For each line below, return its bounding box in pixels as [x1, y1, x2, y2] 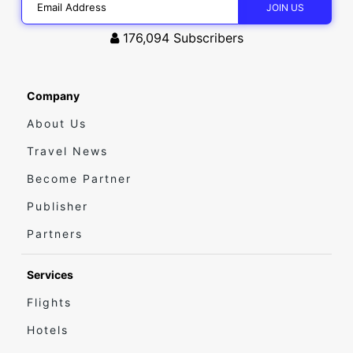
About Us [27, 117, 87, 131]
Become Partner [27, 172, 132, 186]
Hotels [27, 323, 69, 337]
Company [27, 89, 80, 103]
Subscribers [173, 30, 243, 46]
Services [27, 268, 73, 282]
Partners [27, 227, 83, 241]
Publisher [27, 199, 88, 214]
